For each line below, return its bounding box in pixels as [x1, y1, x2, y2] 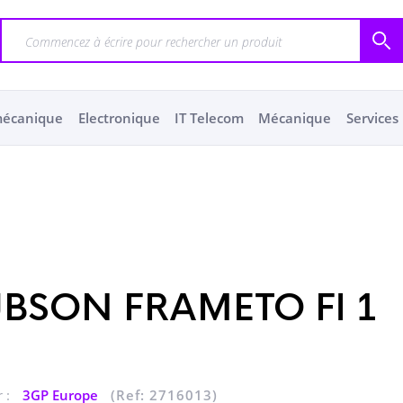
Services [345, 109, 399, 127]
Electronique [77, 109, 160, 127]
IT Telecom [174, 109, 244, 127]
